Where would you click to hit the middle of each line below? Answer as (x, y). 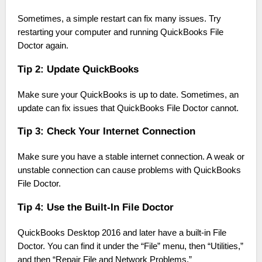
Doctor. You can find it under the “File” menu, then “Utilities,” (130, 247)
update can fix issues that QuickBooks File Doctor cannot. (128, 108)
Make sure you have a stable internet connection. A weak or (131, 157)
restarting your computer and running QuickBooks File (120, 32)
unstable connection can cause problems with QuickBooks (129, 170)
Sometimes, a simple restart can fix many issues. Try (119, 19)
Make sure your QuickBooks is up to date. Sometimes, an (128, 94)
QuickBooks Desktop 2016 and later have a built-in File (122, 233)
